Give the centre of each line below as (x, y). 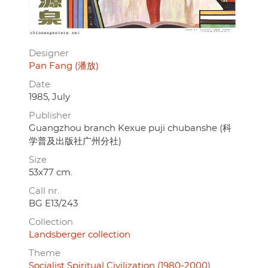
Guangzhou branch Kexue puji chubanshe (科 (130, 129)
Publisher (50, 116)
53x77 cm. (51, 173)
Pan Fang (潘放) (64, 66)
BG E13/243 (53, 204)
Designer (49, 54)
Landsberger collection (80, 235)
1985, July (49, 98)
